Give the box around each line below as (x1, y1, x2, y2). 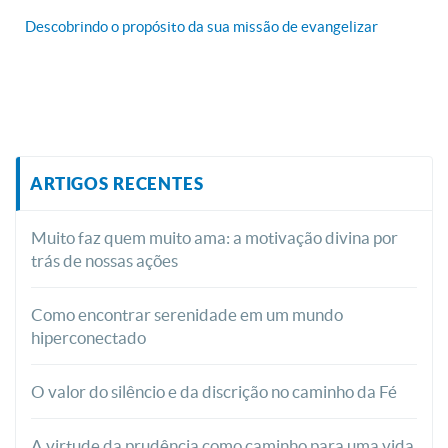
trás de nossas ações (31, 251, 178, 271)
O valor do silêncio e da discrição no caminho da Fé (31, 382, 397, 402)
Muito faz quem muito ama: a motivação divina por (31, 228, 398, 248)
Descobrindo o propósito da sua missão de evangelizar (25, 18, 378, 36)
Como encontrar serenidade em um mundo (31, 305, 343, 325)
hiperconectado (31, 328, 146, 348)
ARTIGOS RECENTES (30, 174, 204, 194)
